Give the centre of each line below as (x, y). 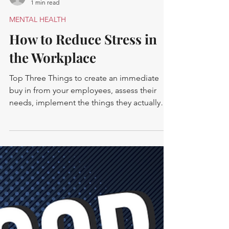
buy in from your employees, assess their (83, 213)
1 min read (45, 125)
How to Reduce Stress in (83, 162)
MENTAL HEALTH (38, 142)
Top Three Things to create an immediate (84, 200)
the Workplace (53, 180)
